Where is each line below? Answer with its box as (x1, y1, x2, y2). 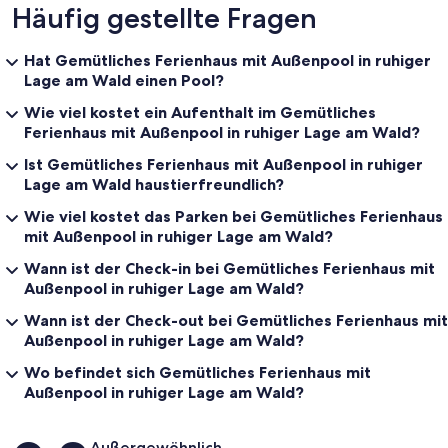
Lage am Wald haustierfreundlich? (24, 173, 284, 194)
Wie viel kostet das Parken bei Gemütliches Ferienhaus (24, 205, 443, 226)
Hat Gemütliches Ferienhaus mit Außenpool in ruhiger (24, 49, 431, 70)
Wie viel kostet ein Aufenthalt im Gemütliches (24, 101, 376, 122)
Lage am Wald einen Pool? (24, 69, 224, 90)
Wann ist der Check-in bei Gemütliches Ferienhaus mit (24, 257, 435, 278)
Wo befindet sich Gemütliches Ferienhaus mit (24, 361, 371, 382)
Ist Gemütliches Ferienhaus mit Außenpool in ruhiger (24, 153, 423, 174)
